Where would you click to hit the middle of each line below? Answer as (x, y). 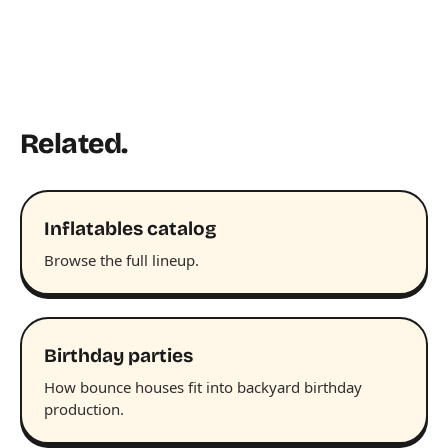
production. (84, 409)
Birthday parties (118, 356)
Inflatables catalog (130, 229)
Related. (74, 144)
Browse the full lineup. (121, 260)
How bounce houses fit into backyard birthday (203, 387)
